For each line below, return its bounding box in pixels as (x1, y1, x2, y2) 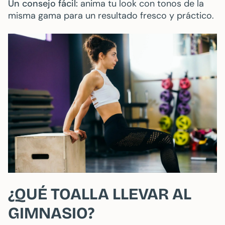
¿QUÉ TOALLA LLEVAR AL (8, 184, 191, 204)
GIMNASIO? (8, 203, 94, 223)
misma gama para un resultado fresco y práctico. (8, 9, 214, 22)
